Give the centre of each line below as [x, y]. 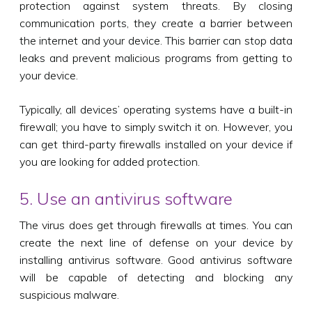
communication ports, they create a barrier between [156, 23]
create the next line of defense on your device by [156, 242]
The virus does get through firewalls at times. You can [156, 225]
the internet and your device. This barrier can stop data [156, 40]
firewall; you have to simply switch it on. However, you [156, 126]
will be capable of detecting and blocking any [156, 277]
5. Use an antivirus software [126, 198]
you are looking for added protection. [110, 161]
